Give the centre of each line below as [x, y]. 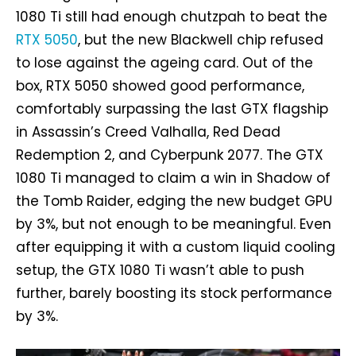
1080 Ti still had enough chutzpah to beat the [172, 16]
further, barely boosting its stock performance [174, 293]
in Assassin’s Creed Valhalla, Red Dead [148, 132]
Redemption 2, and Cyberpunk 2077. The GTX [170, 155]
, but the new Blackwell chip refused [201, 39]
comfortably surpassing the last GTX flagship [172, 108]
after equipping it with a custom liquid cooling [176, 247]
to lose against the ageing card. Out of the [164, 62]
